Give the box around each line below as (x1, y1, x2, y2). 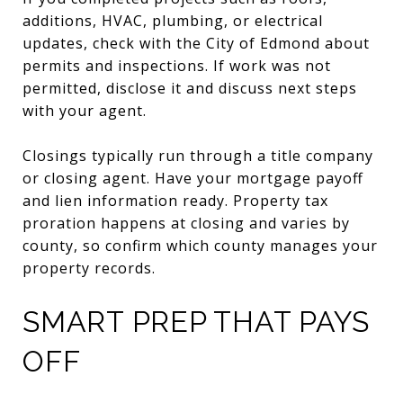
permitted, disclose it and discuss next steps (22, 77, 357, 98)
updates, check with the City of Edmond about (22, 32, 370, 53)
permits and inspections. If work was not (22, 55, 331, 76)
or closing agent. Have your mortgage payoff (22, 167, 363, 188)
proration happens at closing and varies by (22, 212, 350, 233)
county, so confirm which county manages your (22, 235, 378, 255)
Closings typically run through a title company (22, 145, 373, 166)
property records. (22, 257, 156, 278)
